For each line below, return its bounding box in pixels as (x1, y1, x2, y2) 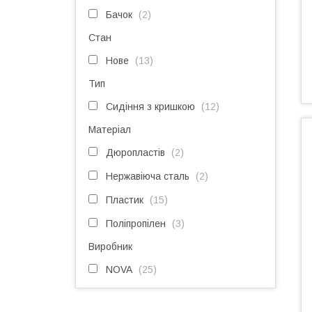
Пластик (106, 194, 143, 205)
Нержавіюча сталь (106, 171, 189, 182)
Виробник (88, 241, 132, 252)
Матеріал (88, 124, 131, 135)
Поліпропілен (106, 218, 166, 229)
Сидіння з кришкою (106, 101, 195, 112)
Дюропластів (106, 147, 165, 158)
